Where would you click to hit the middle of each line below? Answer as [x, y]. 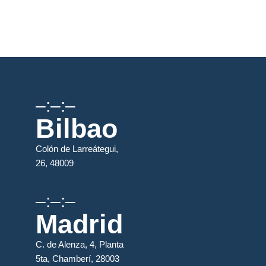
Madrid [80, 224]
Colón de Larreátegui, [77, 149]
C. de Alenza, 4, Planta [80, 244]
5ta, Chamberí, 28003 [78, 259]
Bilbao [77, 129]
